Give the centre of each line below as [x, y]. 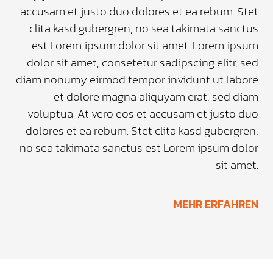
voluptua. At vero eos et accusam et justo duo [143, 114]
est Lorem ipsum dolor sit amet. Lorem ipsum [145, 46]
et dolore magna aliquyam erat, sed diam [156, 97]
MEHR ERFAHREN [216, 204]
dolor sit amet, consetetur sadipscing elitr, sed [143, 63]
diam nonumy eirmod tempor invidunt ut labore [137, 80]
